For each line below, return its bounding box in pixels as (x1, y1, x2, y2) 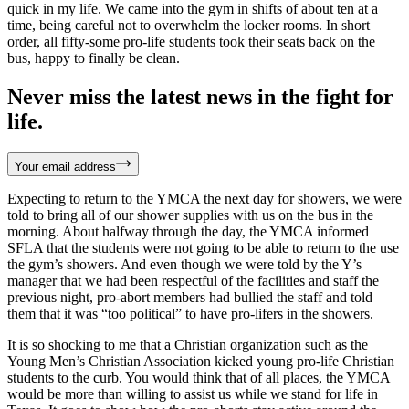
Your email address (15, 159, 116, 173)
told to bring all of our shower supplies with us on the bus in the (7, 206, 373, 223)
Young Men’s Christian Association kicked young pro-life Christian (7, 352, 394, 369)
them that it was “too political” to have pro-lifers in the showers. (7, 305, 373, 321)
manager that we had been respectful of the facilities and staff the (7, 272, 379, 288)
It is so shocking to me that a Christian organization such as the (7, 336, 368, 352)
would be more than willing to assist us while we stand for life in (7, 385, 378, 402)
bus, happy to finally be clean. (7, 49, 180, 66)
